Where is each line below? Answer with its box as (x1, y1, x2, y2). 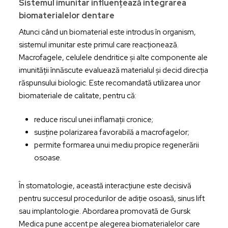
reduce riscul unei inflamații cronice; (34, 115, 153, 125)
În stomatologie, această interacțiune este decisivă (18, 181, 191, 191)
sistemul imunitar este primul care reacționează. (18, 39, 179, 50)
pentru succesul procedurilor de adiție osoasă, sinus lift (18, 193, 205, 204)
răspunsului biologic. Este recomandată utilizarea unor (18, 77, 201, 88)
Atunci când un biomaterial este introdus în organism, (18, 26, 196, 37)
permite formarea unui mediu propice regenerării (34, 140, 199, 150)
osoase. (34, 153, 62, 163)
